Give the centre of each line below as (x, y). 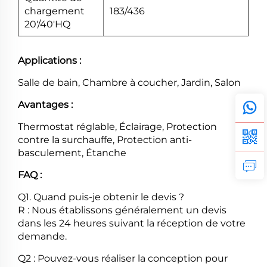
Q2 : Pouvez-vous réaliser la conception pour (123, 259)
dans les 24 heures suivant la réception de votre (132, 223)
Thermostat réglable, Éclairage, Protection (117, 127)
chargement (55, 11)
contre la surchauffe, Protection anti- (105, 140)
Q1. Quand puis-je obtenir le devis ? (101, 197)
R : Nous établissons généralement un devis (122, 210)
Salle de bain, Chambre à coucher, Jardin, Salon (129, 83)
